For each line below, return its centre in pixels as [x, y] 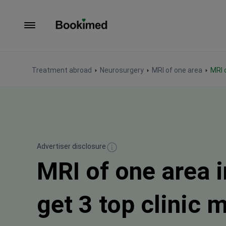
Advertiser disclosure [71, 147]
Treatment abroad [62, 70]
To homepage [79, 34]
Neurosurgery [122, 70]
